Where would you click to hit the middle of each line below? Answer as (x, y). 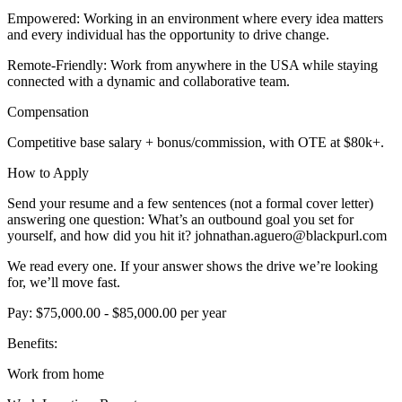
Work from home (56, 374)
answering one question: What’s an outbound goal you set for (180, 220)
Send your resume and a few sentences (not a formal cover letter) (190, 204)
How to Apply (48, 173)
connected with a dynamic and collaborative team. (149, 82)
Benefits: (32, 344)
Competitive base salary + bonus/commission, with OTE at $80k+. (196, 143)
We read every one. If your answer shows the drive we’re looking (192, 267)
